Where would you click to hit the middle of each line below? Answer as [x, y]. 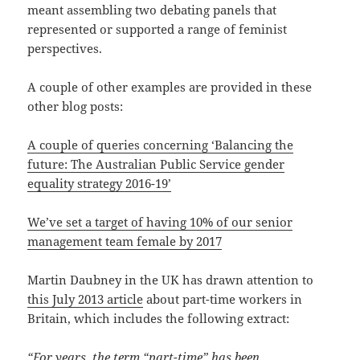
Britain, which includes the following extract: [159, 319]
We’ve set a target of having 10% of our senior [160, 222]
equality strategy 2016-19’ [100, 184]
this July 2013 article [86, 299]
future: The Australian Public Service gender [156, 164]
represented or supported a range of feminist [157, 29]
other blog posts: [76, 106]
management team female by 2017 [125, 241]
